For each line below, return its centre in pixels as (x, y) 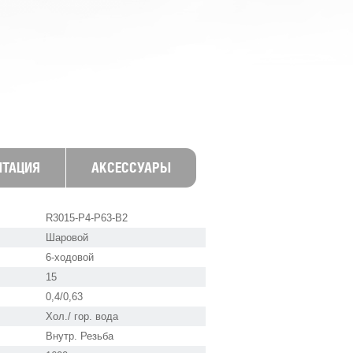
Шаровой (67, 238)
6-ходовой (70, 257)
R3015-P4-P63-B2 (87, 218)
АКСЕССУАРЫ (131, 167)
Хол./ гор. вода (82, 316)
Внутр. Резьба (80, 336)
